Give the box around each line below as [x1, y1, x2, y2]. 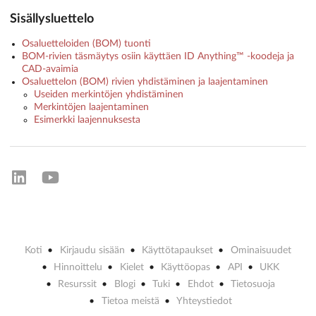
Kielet [119, 262, 144, 272]
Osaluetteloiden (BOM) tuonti [21, 39, 151, 49]
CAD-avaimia [21, 64, 78, 75]
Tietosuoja [231, 279, 276, 289]
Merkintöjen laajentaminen [33, 102, 149, 113]
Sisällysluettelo [10, 13, 94, 26]
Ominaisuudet [230, 245, 291, 255]
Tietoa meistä [101, 296, 159, 306]
